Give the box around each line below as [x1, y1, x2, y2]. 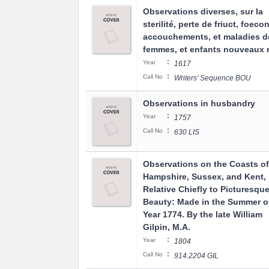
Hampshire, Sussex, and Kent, [143, 172, 266, 181]
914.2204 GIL [174, 252, 219, 260]
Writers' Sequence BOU [174, 74, 251, 82]
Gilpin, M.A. [143, 222, 190, 232]
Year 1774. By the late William [143, 210, 262, 219]
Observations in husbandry [143, 98, 255, 108]
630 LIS [174, 128, 199, 136]
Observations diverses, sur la [143, 7, 263, 16]
